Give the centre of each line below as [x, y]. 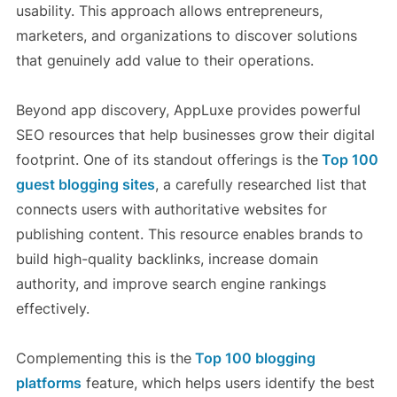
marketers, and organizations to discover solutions [186, 36]
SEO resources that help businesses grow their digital [195, 135]
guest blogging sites [85, 185]
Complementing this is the [103, 358]
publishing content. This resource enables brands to [189, 234]
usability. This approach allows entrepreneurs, [169, 11]
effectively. [52, 309]
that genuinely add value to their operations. [164, 61]
